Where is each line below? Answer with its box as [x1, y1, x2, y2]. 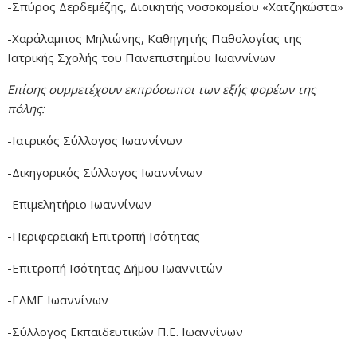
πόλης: [7, 100, 45, 116]
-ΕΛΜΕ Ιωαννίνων [7, 291, 109, 308]
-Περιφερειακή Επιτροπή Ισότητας [7, 227, 201, 244]
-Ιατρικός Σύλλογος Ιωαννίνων [7, 131, 183, 148]
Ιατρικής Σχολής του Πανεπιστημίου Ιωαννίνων [7, 49, 277, 65]
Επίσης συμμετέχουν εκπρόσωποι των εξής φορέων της [7, 80, 316, 97]
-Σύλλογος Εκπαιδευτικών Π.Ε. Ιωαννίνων [7, 323, 244, 339]
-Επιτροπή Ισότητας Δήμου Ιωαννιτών [7, 259, 223, 276]
